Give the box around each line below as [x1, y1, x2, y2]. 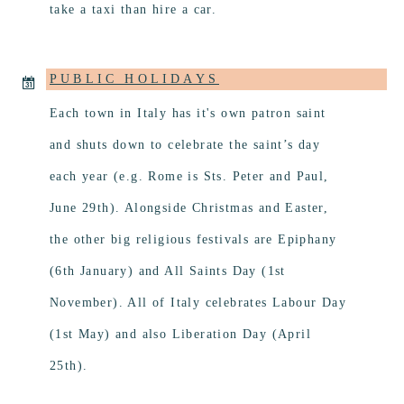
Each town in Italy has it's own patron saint [50, 106, 326, 121]
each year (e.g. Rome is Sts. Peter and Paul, [50, 170, 329, 184]
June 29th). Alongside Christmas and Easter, [50, 201, 329, 216]
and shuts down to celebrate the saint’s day [50, 138, 321, 152]
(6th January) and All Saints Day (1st [50, 264, 286, 279]
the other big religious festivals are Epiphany [50, 233, 337, 247]
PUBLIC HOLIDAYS [50, 72, 219, 87]
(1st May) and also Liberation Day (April [50, 327, 311, 342]
